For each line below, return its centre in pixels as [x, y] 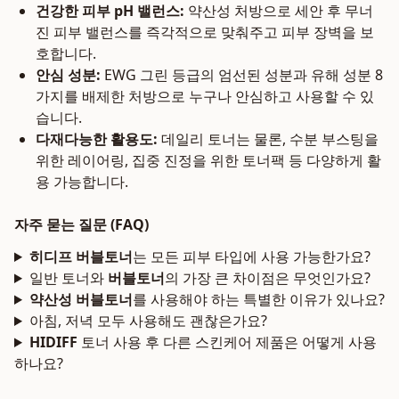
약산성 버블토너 [81, 299]
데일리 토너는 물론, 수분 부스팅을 [268, 139]
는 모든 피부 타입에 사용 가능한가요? [251, 256]
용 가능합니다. [82, 182]
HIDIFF [53, 342]
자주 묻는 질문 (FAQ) [81, 224]
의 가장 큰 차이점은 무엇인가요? [267, 278]
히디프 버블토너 [81, 256]
